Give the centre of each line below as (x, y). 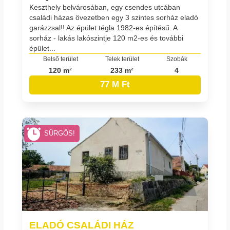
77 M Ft (115, 85)
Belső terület (60, 59)
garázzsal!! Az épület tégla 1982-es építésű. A (103, 27)
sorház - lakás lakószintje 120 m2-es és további (106, 38)
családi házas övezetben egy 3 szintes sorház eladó (114, 17)
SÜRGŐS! (60, 134)
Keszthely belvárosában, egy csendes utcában (105, 7)
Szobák (177, 59)
